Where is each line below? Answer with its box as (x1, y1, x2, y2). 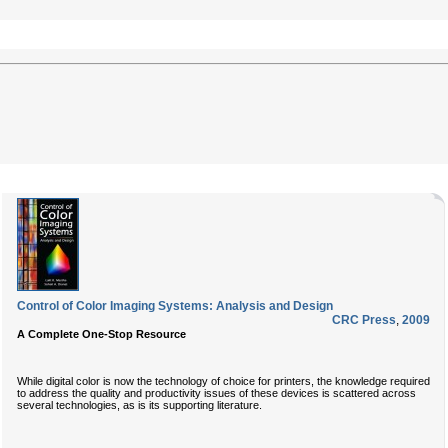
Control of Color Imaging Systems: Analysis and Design (17, 299, 333, 313)
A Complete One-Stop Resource (17, 328, 186, 340)
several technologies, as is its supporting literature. (17, 398, 262, 411)
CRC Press (332, 313, 396, 327)
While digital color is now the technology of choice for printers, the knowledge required (17, 374, 430, 387)
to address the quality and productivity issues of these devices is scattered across (17, 386, 416, 399)
